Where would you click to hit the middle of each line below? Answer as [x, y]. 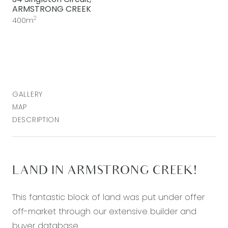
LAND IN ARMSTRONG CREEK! [105, 171]
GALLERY [27, 94]
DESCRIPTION [36, 119]
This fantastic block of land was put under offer [108, 197]
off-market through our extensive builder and [104, 211]
